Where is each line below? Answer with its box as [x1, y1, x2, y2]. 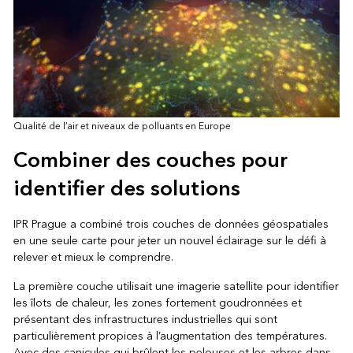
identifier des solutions [13, 170, 240, 207]
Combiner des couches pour [13, 142, 288, 179]
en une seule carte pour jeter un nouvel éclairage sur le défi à [13, 230, 326, 251]
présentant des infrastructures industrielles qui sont [13, 309, 277, 329]
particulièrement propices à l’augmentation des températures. [13, 325, 327, 346]
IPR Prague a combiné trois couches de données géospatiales [13, 214, 329, 234]
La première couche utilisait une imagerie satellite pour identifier [13, 276, 339, 296]
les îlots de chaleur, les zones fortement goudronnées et [13, 292, 302, 313]
